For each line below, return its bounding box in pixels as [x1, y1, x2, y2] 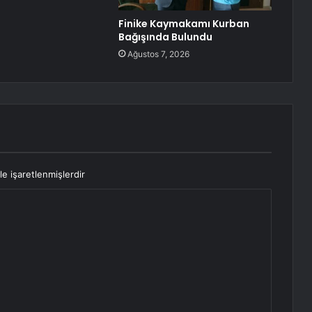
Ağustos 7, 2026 [127, 49, 189, 60]
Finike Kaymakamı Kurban [118, 17, 249, 31]
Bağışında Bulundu [118, 30, 212, 45]
